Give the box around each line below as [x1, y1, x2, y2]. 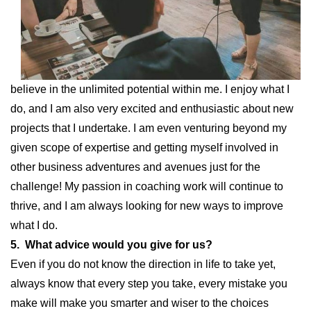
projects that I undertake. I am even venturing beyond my [10, 122, 287, 135]
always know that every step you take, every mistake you [10, 278, 287, 290]
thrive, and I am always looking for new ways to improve [10, 200, 283, 212]
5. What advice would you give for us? [10, 239, 212, 251]
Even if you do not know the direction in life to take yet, [10, 258, 276, 271]
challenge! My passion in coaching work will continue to [10, 180, 283, 193]
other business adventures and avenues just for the [10, 161, 260, 174]
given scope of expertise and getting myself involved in [10, 142, 278, 154]
